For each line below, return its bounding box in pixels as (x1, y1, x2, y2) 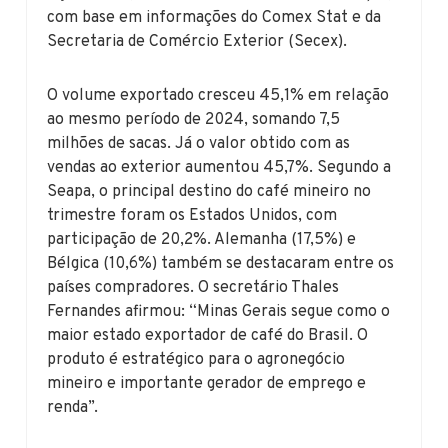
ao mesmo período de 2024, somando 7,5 (47, 109, 341, 130)
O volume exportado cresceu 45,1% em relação (47, 85, 390, 106)
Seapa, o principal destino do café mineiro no (47, 181, 372, 202)
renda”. (47, 397, 99, 418)
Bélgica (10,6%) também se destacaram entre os (47, 253, 395, 274)
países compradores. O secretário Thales (47, 277, 340, 298)
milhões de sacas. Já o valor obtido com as (47, 133, 351, 154)
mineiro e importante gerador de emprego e (47, 373, 367, 394)
